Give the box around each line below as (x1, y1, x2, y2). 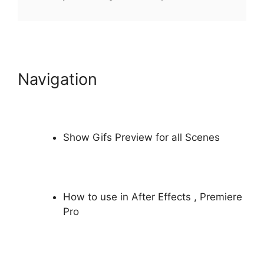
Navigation (18, 69, 97, 89)
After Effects (131, 191, 194, 203)
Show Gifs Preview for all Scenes (62, 131, 220, 144)
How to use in (62, 191, 131, 203)
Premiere (199, 191, 242, 203)
